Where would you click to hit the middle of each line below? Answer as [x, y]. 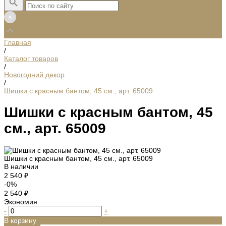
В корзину [20, 220]
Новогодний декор [34, 75]
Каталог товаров [31, 59]
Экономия [21, 202]
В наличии [21, 166]
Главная [18, 42]
